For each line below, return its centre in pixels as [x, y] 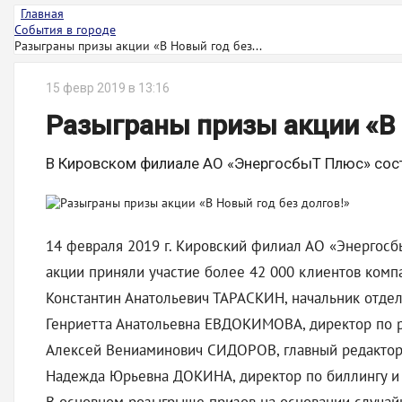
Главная [42, 13]
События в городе [65, 30]
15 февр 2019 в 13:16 [108, 88]
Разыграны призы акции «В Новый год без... [138, 46]
